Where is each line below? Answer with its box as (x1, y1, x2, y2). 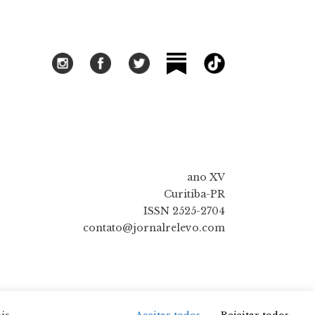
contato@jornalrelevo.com (82, 221, 225, 235)
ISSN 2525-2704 (143, 205, 225, 218)
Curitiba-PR (163, 188, 225, 201)
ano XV (186, 171, 225, 184)
